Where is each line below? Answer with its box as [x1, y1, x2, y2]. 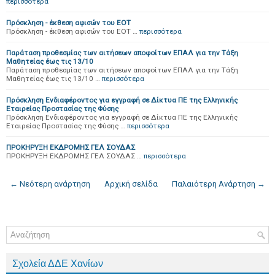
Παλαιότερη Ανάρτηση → [172, 179, 265, 188]
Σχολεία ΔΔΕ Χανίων [12, 258, 103, 269]
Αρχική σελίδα [104, 179, 158, 188]
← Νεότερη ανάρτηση [10, 179, 90, 188]
